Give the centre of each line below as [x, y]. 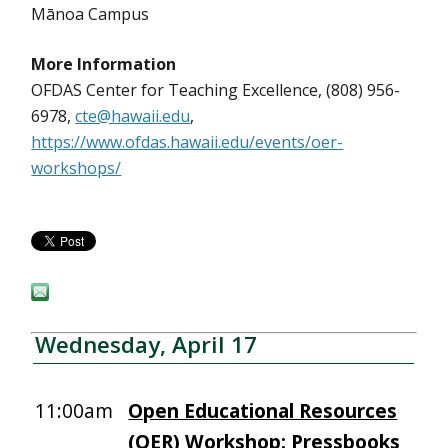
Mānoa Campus [90, 14]
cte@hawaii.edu [133, 116]
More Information [104, 64]
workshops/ [76, 168]
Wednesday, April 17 [146, 344]
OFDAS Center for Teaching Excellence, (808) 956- [216, 90]
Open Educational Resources [263, 410]
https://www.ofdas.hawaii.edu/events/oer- [187, 142]
